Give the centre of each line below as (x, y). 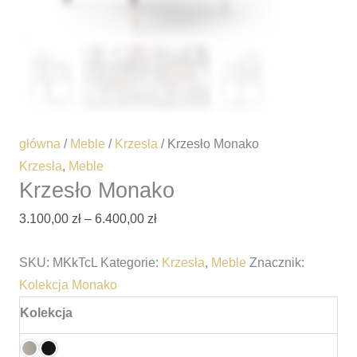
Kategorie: (131, 262)
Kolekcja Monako (68, 284)
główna (39, 144)
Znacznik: (277, 262)
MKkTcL (75, 262)
